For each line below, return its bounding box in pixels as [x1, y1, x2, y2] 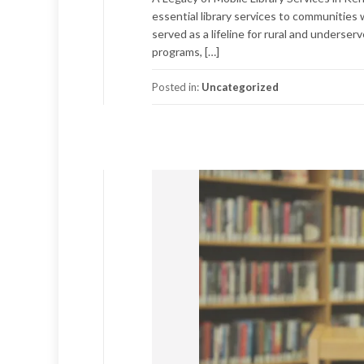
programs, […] [152, 44, 219, 58]
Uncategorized [201, 80, 279, 93]
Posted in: [152, 80, 201, 93]
